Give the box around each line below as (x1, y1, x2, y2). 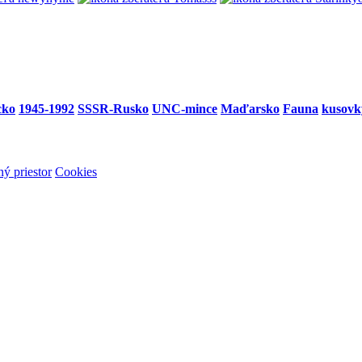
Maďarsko (221, 102, 280, 116)
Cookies (55, 164, 97, 179)
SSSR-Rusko (78, 102, 149, 116)
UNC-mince (152, 102, 217, 116)
